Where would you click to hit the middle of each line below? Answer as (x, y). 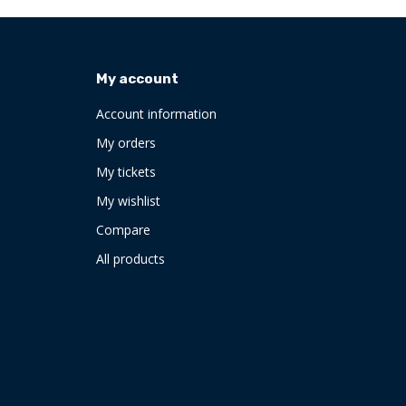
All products (130, 259)
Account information (156, 114)
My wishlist (128, 201)
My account (137, 79)
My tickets (126, 172)
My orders (126, 143)
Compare (123, 230)
